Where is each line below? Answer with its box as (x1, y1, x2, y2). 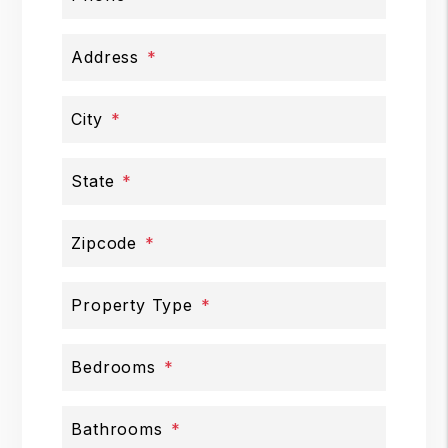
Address (71, 47, 139, 68)
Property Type (71, 295, 193, 316)
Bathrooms (71, 419, 163, 440)
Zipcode (71, 233, 137, 254)
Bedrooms (71, 357, 156, 378)
